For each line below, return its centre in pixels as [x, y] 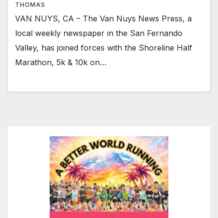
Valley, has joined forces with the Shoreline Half [104, 47]
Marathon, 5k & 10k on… [61, 62]
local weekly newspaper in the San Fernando [99, 33]
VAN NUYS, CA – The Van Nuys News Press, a [103, 18]
